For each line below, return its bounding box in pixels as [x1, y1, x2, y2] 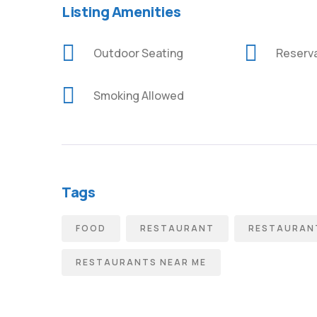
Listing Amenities [62, 2, 181, 21]
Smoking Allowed [93, 88, 184, 103]
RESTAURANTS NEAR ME [76, 256, 207, 268]
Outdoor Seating [93, 45, 183, 61]
